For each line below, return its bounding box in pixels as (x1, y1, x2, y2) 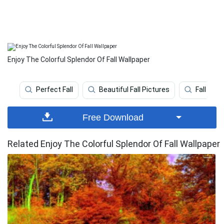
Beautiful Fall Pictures (99, 85, 169, 94)
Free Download (82, 112, 144, 122)
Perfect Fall (36, 85, 73, 94)
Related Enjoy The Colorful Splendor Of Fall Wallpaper (7, 138, 220, 149)
